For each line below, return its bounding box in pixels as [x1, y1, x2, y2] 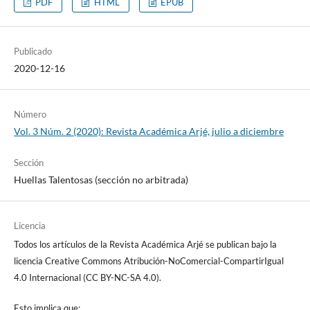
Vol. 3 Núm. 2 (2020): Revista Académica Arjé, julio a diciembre [13, 125, 284, 138]
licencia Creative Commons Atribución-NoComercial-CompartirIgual [13, 255, 284, 267]
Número [13, 109, 46, 120]
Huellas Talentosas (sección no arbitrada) [13, 174, 188, 186]
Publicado [13, 46, 52, 57]
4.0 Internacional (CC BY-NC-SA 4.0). [13, 272, 161, 284]
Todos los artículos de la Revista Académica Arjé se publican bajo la [13, 239, 277, 250]
